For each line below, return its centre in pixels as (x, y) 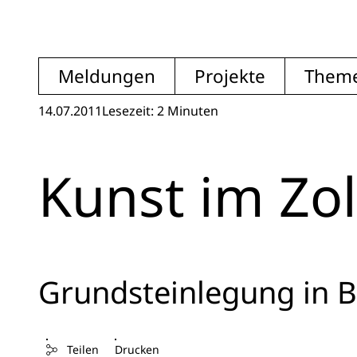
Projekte (230, 76)
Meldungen (107, 76)
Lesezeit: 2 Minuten (160, 111)
